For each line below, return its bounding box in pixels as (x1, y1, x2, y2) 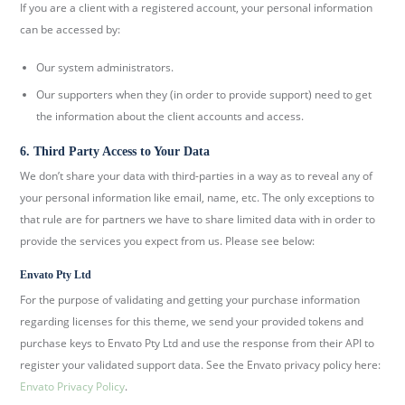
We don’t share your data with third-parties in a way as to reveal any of (20, 167, 373, 184)
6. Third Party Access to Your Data (20, 144, 211, 158)
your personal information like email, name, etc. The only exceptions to (20, 189, 375, 205)
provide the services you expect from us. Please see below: (20, 232, 316, 249)
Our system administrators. (36, 59, 174, 75)
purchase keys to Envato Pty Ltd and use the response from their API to (20, 334, 375, 351)
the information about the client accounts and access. (36, 108, 305, 124)
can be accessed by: (20, 21, 121, 37)
